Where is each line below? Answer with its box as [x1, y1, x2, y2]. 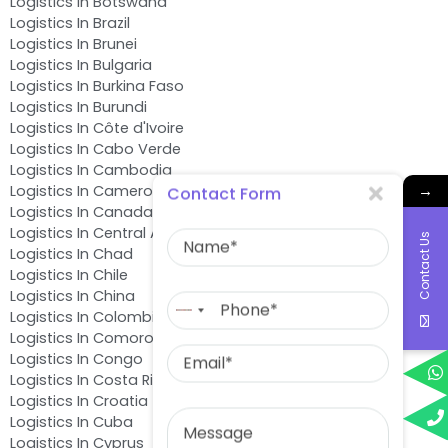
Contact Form [167, 182, 281, 205]
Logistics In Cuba [10, 411, 133, 432]
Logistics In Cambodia [10, 159, 172, 180]
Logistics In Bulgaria [10, 54, 152, 75]
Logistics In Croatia [10, 390, 148, 411]
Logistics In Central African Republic [10, 222, 267, 243]
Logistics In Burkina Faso [10, 75, 184, 96]
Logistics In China [10, 285, 135, 306]
